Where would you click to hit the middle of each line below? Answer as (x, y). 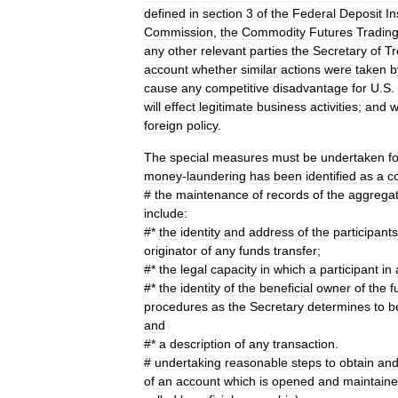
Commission (179, 32)
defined (165, 13)
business (282, 107)
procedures (176, 306)
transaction (304, 344)
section (223, 13)
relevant (223, 51)
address (271, 232)
